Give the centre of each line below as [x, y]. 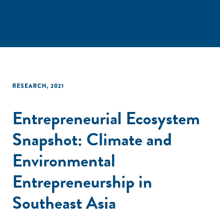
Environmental [64, 160]
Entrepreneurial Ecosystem [106, 118]
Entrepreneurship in [82, 181]
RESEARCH [29, 86]
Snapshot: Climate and [92, 139]
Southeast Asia [64, 203]
